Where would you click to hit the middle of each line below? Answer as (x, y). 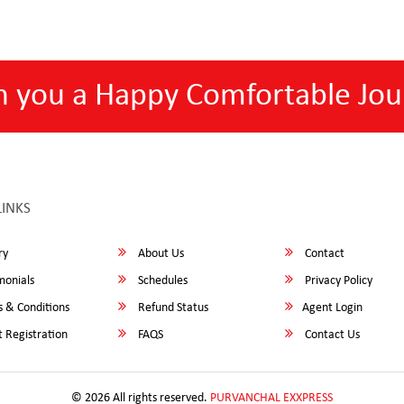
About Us (160, 254)
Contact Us (331, 335)
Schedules (162, 281)
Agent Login (333, 308)
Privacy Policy (338, 281)
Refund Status (172, 308)
